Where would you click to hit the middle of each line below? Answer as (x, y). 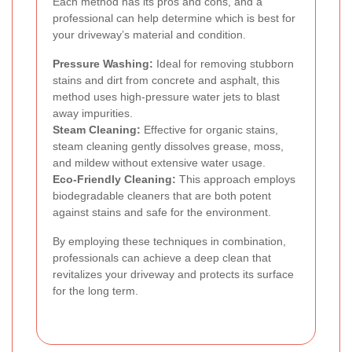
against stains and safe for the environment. (162, 212)
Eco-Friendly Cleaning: (114, 179)
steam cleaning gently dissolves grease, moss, (168, 146)
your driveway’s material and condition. (149, 34)
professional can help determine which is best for (174, 18)
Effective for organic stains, (209, 129)
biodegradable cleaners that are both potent (162, 195)
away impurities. (93, 113)
